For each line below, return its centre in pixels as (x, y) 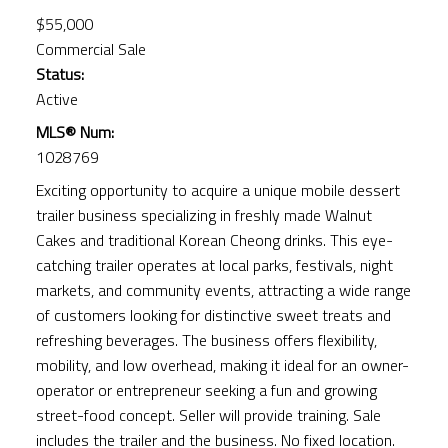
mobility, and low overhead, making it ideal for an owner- (222, 364)
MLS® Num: (74, 131)
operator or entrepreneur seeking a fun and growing (206, 389)
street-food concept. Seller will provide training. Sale (208, 414)
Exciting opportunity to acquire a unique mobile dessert (217, 189)
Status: (59, 73)
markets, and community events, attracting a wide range (223, 289)
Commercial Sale (90, 48)
